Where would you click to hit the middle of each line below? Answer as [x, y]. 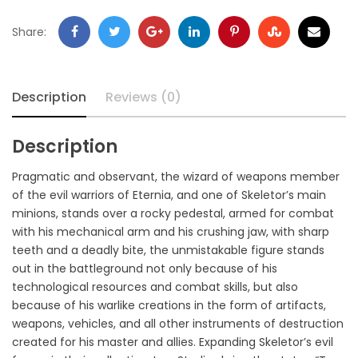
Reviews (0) [143, 97]
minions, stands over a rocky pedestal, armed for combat [173, 213]
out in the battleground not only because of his [145, 268]
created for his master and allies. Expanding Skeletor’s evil [173, 342]
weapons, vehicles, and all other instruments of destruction [178, 323]
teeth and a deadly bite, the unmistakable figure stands [168, 250]
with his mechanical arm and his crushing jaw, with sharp [171, 231]
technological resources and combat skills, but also [155, 286]
